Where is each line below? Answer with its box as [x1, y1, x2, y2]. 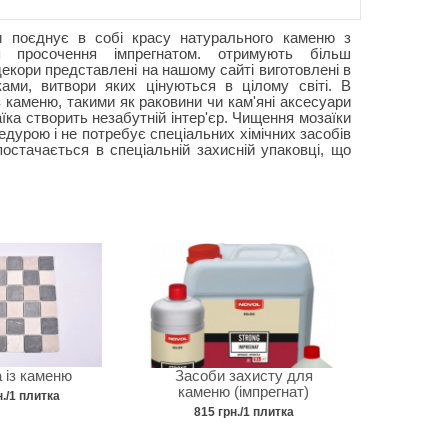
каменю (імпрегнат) [178, 383, 310, 400]
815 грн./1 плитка [193, 404, 294, 419]
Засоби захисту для [174, 367, 313, 384]
